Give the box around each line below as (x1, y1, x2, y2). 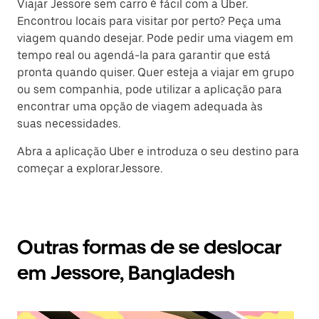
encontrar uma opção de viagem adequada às (17, 100, 263, 114)
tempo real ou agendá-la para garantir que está (17, 48, 271, 63)
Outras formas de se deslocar (17, 235, 282, 260)
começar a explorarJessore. (17, 162, 162, 176)
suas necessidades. (17, 117, 120, 131)
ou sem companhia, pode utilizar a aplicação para (17, 83, 282, 97)
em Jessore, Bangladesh (17, 261, 235, 286)
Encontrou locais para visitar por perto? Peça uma (17, 14, 281, 28)
